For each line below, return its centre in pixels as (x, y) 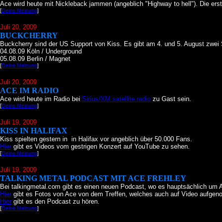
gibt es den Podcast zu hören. (55, 201)
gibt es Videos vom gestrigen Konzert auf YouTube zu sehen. (101, 146)
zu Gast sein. (171, 99)
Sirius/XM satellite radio (116, 99)
